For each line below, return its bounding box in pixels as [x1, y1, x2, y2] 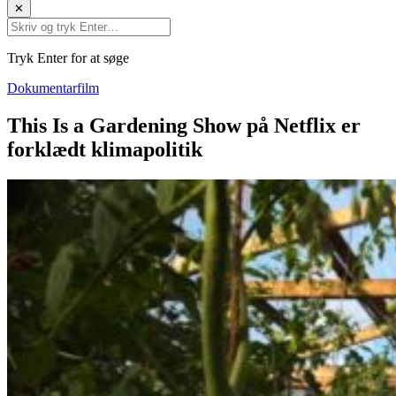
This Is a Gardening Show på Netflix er [7, 113, 361, 137]
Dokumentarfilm [7, 80, 99, 95]
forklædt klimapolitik [7, 137, 202, 161]
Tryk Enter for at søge [7, 50, 129, 65]
